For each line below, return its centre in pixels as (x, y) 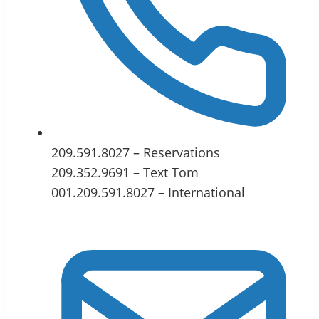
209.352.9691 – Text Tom (125, 172)
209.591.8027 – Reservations (136, 152)
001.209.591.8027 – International (148, 192)
